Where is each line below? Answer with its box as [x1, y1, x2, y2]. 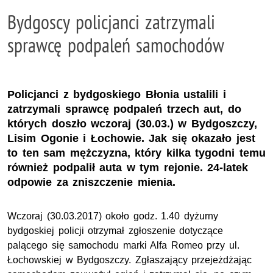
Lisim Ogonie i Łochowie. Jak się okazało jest [7, 132, 255, 144]
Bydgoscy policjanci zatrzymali [7, 10, 216, 34]
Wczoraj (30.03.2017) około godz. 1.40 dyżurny [7, 210, 218, 221]
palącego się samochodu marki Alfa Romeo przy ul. [7, 239, 239, 250]
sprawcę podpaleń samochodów [7, 33, 225, 57]
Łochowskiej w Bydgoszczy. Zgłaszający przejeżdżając [7, 254, 252, 265]
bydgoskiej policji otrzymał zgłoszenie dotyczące [7, 225, 224, 236]
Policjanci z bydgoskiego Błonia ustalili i [7, 88, 226, 101]
